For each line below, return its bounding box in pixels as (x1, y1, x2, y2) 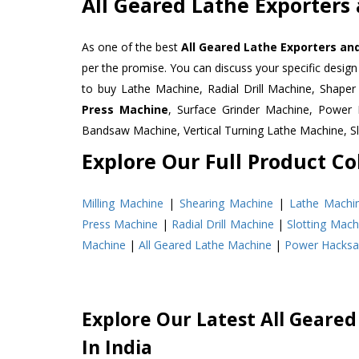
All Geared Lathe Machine (139, 236, 272, 252)
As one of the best (82, 38, 182, 54)
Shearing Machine (179, 195, 274, 211)
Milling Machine (82, 195, 164, 211)
